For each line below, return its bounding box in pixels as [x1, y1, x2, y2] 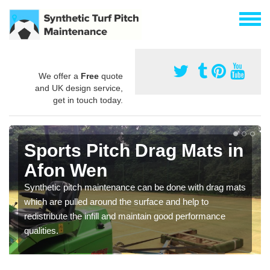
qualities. [24, 225, 58, 236]
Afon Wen [24, 160, 107, 180]
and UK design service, [35, 83, 123, 93]
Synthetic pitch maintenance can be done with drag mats [24, 181, 246, 192]
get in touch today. [53, 95, 123, 105]
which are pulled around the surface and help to [24, 196, 209, 207]
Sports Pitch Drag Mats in [24, 140, 243, 160]
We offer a [39, 71, 81, 81]
